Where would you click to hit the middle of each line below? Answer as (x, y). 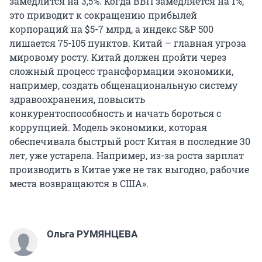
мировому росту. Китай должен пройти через (118, 57)
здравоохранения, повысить (77, 99)
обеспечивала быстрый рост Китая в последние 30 (130, 142)
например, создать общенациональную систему (123, 85)
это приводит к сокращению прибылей (103, 15)
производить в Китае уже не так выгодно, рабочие (129, 170)
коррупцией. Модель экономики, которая (108, 127)
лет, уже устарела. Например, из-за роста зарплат (127, 156)
